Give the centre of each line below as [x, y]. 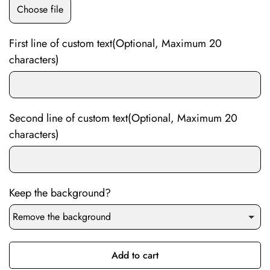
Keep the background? [60, 193]
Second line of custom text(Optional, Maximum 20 [123, 118]
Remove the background [62, 217]
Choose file [40, 10]
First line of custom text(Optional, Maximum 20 [115, 44]
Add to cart [135, 256]
